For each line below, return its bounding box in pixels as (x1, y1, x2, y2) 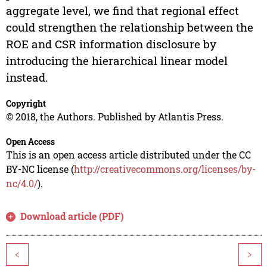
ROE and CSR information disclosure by (5, 36, 216, 52)
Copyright (5, 98, 46, 110)
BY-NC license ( (5, 163, 74, 176)
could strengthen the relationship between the (5, 20, 253, 35)
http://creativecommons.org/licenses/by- (73, 163, 256, 176)
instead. (5, 70, 48, 85)
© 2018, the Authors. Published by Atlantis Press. (5, 110, 223, 123)
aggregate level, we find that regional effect (5, 3, 239, 18)
